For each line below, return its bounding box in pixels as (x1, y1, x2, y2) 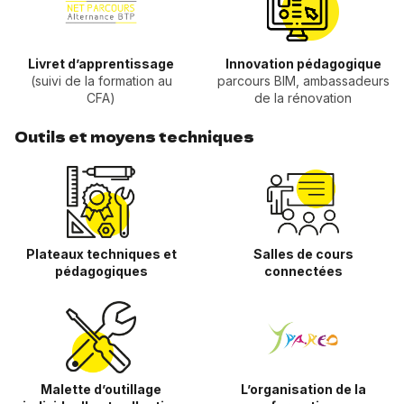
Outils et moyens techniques (14, 126, 254, 147)
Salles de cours (252, 246, 353, 262)
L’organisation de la (240, 381, 366, 398)
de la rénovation (254, 90, 352, 106)
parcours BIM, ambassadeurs (216, 73, 390, 89)
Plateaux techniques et (25, 246, 177, 262)
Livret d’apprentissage (28, 56, 174, 72)
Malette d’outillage (41, 381, 161, 398)
